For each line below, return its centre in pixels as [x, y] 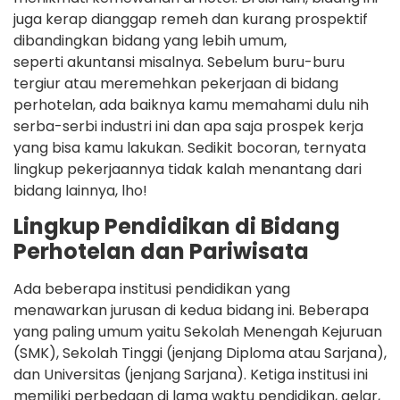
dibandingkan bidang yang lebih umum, [150, 40]
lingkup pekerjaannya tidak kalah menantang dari [187, 169]
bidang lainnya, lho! [80, 190]
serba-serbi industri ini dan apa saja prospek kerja [188, 126]
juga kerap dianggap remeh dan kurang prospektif [191, 19]
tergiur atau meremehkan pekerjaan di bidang [176, 83]
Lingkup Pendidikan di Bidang [177, 227]
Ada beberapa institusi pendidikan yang [152, 289]
